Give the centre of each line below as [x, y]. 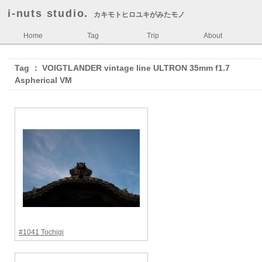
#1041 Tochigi [41, 232]
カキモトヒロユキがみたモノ [139, 15]
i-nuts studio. [48, 13]
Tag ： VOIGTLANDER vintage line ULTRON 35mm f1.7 [122, 68]
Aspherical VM [43, 80]
